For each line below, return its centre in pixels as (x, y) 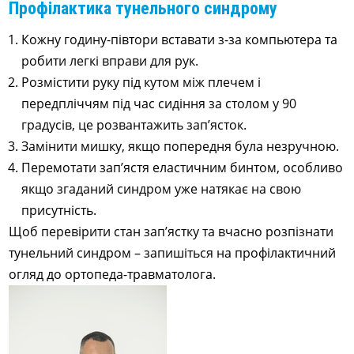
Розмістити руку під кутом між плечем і (141, 82)
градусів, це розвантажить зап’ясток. (134, 125)
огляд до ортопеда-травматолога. (114, 274)
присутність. (59, 210)
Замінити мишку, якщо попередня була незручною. (181, 146)
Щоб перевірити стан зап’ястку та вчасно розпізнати (171, 232)
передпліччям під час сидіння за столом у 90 (159, 104)
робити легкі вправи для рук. (110, 61)
